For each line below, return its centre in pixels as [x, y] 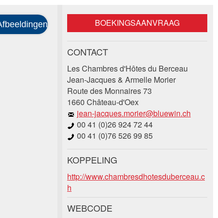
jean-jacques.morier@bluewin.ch [134, 113]
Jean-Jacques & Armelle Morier [121, 80]
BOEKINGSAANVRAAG [137, 23]
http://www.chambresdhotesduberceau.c [136, 176]
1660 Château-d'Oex [103, 102]
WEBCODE [90, 208]
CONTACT [88, 52]
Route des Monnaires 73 [109, 91]
